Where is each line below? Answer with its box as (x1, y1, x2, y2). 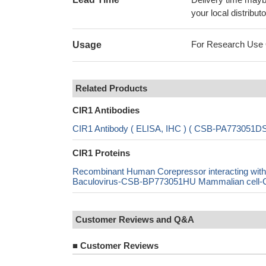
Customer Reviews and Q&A (75, 214, 194, 224)
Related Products (75, 83, 147, 93)
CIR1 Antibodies (72, 105, 140, 115)
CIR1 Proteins (72, 148, 130, 158)
